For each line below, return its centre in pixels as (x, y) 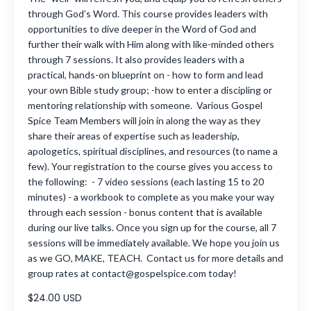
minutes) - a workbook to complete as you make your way (151, 197)
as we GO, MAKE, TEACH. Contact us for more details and (155, 258)
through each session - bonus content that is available (145, 212)
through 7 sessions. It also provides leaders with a (136, 60)
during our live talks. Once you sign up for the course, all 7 (152, 228)
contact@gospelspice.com (149, 274)
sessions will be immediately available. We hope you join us (154, 243)
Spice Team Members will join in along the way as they (144, 121)
